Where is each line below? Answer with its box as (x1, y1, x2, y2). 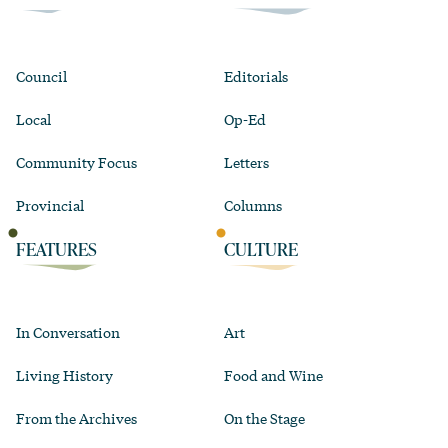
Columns (224, 194, 282, 215)
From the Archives (16, 407, 137, 428)
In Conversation (16, 321, 120, 342)
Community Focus (16, 151, 137, 172)
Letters (224, 151, 269, 172)
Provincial (16, 194, 84, 215)
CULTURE (224, 236, 298, 261)
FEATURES (16, 236, 97, 261)
